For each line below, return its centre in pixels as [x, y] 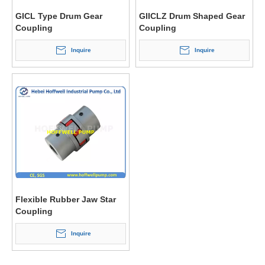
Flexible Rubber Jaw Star [66, 199]
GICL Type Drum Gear [59, 16]
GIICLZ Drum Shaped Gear [192, 16]
